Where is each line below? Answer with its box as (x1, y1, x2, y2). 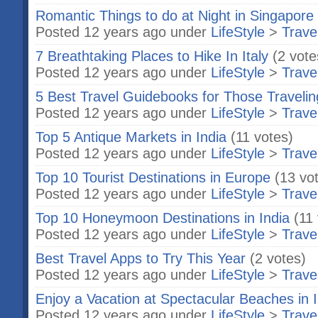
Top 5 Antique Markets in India (35, 129, 226, 145)
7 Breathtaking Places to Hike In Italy (35, 48, 268, 64)
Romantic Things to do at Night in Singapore (35, 8, 314, 23)
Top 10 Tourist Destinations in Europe (35, 170, 270, 185)
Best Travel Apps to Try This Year (35, 251, 246, 266)
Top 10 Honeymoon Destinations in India (35, 210, 290, 226)
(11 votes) (231, 129, 293, 145)
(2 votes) (250, 251, 306, 266)
